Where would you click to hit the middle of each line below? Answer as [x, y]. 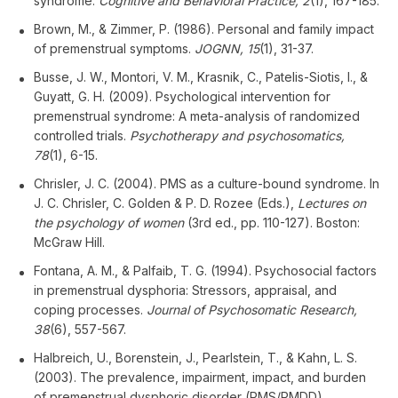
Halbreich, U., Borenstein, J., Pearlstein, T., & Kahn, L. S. [195, 357]
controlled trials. [82, 135]
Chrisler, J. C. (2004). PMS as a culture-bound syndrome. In [207, 183]
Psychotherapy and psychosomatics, [237, 135]
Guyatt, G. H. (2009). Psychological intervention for [182, 96]
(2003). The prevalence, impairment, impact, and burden [200, 377]
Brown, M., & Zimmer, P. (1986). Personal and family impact [204, 28]
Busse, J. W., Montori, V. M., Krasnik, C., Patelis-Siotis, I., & [201, 76]
